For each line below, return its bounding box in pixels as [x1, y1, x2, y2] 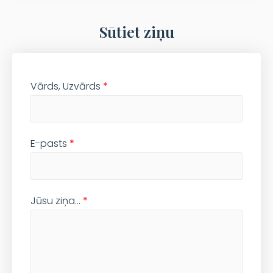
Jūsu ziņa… [30, 193, 83, 208]
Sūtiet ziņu [99, 21, 174, 41]
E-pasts [30, 136, 69, 151]
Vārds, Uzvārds [30, 79, 103, 93]
